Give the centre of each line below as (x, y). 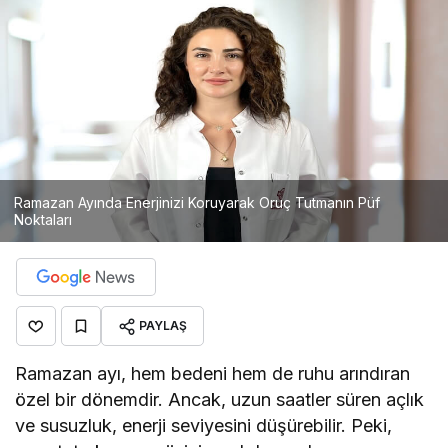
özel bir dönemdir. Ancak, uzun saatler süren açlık (220, 399)
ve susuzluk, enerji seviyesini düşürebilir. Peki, (204, 425)
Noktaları (43, 219)
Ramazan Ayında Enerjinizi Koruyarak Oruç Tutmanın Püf (197, 202)
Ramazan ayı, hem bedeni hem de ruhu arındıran (213, 373)
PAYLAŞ (163, 325)
